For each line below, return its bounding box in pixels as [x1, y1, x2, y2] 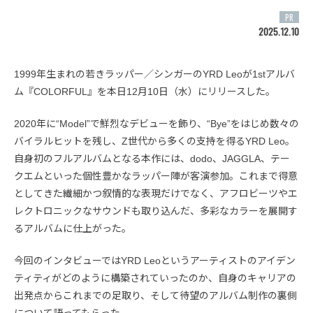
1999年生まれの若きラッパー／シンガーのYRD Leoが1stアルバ [14, 68, 295, 80]
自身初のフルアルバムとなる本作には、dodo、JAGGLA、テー [14, 153, 290, 165]
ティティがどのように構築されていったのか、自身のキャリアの [14, 272, 296, 284]
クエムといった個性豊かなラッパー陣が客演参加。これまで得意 [14, 170, 298, 182]
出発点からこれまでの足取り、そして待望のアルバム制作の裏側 [14, 290, 297, 302]
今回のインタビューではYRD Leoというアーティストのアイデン [14, 255, 296, 267]
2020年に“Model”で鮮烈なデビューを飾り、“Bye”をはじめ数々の [14, 118, 299, 130]
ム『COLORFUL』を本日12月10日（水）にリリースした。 [14, 86, 275, 98]
